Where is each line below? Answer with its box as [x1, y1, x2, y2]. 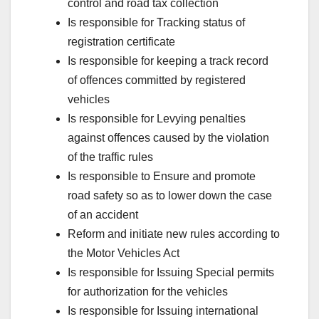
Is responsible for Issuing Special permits [68, 266, 274, 278]
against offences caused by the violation [68, 131, 269, 144]
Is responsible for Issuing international [68, 304, 258, 317]
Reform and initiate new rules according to [68, 227, 280, 240]
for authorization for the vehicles [68, 285, 228, 298]
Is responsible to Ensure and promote [68, 169, 256, 182]
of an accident [68, 208, 138, 221]
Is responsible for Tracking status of [68, 16, 245, 28]
